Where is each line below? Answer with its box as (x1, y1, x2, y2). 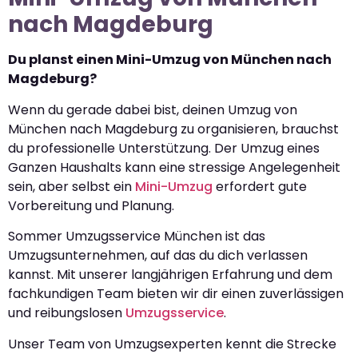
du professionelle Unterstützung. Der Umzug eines (8, 138, 320, 157)
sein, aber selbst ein (8, 177, 135, 196)
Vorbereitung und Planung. (8, 196, 174, 215)
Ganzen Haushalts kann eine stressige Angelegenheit (8, 157, 340, 177)
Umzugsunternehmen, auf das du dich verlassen (8, 246, 308, 265)
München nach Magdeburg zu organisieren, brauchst (8, 119, 339, 138)
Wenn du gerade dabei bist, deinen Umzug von (8, 100, 297, 119)
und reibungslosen (8, 304, 125, 323)
